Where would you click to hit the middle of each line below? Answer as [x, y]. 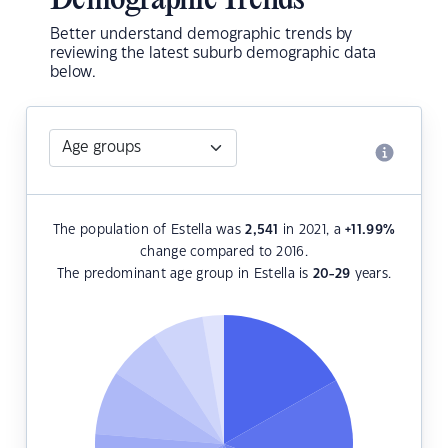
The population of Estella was [149, 230]
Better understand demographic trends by [201, 35]
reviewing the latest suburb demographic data [213, 54]
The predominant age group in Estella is [184, 274]
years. [371, 274]
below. [73, 73]
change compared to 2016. [224, 252]
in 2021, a [312, 230]
